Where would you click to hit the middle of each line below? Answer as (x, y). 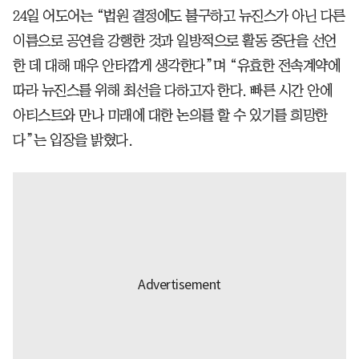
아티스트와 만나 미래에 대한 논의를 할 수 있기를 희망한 (170, 115)
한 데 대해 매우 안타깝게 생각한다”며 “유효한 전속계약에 (176, 65)
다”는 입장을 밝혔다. (73, 140)
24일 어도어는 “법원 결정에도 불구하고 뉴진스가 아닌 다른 (179, 16)
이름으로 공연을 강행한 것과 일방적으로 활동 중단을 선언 (175, 40)
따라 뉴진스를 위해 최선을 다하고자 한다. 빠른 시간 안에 (172, 90)
